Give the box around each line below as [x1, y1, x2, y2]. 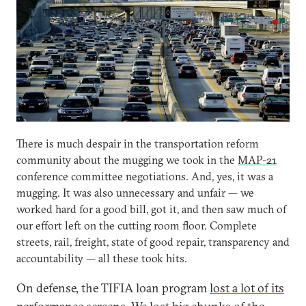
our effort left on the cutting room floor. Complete [16, 218, 257, 232]
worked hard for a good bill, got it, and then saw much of [16, 201, 286, 216]
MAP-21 [238, 152, 277, 167]
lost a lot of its [210, 279, 284, 296]
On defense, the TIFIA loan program [16, 279, 210, 296]
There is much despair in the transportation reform [16, 136, 259, 150]
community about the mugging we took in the [16, 152, 238, 167]
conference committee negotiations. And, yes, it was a [16, 169, 273, 183]
